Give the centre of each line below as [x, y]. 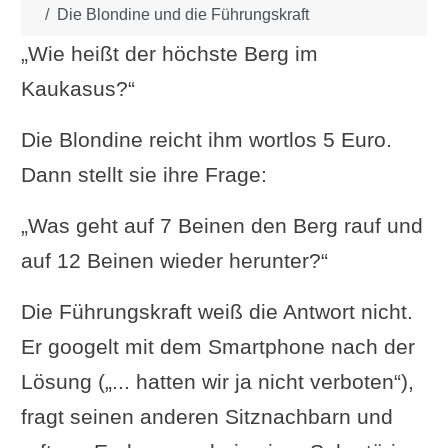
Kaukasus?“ [77, 89]
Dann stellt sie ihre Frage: [143, 175]
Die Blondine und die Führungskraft [182, 15]
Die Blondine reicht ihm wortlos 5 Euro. [206, 140]
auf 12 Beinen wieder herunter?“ [174, 261]
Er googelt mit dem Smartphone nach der [217, 347]
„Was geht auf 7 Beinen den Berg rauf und [221, 226]
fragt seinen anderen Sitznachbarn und [206, 417]
